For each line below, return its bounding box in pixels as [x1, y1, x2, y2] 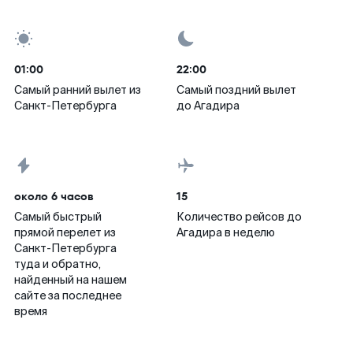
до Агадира [176, 98, 240, 113]
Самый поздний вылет [176, 83, 296, 97]
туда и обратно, [14, 257, 101, 271]
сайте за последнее [14, 288, 121, 303]
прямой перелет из [14, 225, 116, 240]
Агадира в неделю [176, 225, 275, 240]
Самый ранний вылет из [14, 83, 141, 97]
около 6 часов [14, 188, 94, 204]
